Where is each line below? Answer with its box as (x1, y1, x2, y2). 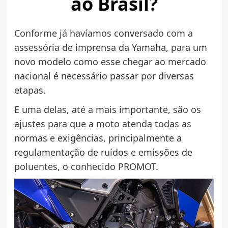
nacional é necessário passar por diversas (14, 70, 194, 82)
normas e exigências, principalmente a (14, 132, 182, 145)
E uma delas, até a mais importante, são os (14, 103, 201, 116)
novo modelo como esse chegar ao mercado (14, 55, 206, 68)
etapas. (14, 84, 46, 97)
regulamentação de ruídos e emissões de (14, 146, 192, 159)
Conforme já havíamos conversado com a (14, 27, 193, 40)
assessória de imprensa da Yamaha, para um (14, 41, 207, 54)
